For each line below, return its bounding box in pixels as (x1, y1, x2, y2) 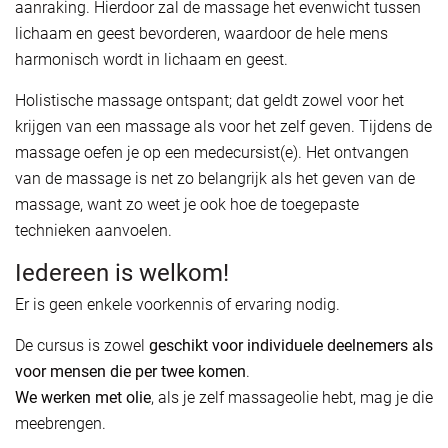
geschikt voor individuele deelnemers (149, 335, 408, 355)
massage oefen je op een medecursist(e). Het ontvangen (15, 142, 409, 162)
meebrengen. (15, 413, 106, 433)
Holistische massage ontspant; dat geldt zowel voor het (15, 90, 404, 110)
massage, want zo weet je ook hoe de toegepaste (15, 194, 359, 214)
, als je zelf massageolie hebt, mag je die (151, 387, 433, 407)
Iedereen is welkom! (15, 258, 229, 287)
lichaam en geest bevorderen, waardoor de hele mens (15, 23, 388, 43)
